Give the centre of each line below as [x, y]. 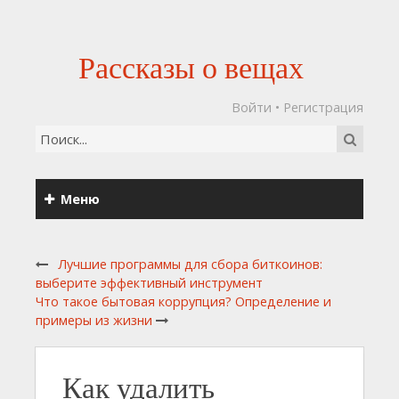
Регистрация [323, 107]
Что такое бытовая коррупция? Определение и [183, 301]
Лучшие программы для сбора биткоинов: [190, 264]
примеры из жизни [94, 320]
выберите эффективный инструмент [149, 283]
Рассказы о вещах [191, 67]
